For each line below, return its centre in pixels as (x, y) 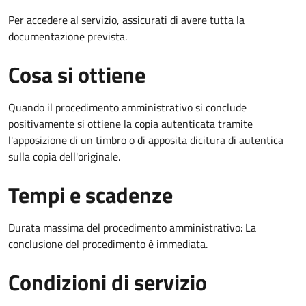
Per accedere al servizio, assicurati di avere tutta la (126, 19)
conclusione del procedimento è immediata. (108, 244)
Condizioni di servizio (108, 282)
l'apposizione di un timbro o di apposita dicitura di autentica (146, 140)
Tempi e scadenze (91, 194)
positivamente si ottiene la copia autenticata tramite (130, 123)
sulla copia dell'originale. (64, 156)
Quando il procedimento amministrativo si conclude (127, 107)
